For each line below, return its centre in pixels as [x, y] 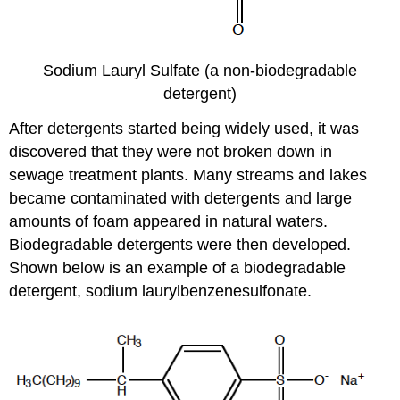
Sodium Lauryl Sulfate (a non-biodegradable [200, 70]
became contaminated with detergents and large [181, 198]
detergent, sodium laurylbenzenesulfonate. [161, 291]
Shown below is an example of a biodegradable [178, 267]
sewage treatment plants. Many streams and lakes [188, 175]
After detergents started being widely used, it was [184, 128]
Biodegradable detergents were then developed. [180, 244]
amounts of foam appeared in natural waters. [169, 221]
